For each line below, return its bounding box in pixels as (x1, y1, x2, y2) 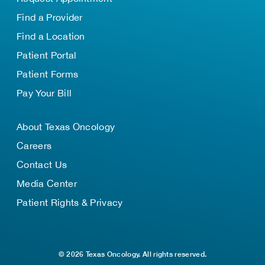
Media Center (17, 178, 77, 189)
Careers (17, 140, 52, 151)
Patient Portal (17, 50, 77, 60)
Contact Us (17, 159, 67, 170)
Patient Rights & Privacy (17, 197, 123, 208)
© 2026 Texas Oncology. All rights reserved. (58, 250, 207, 258)
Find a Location (17, 31, 85, 41)
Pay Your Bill (17, 88, 72, 98)
